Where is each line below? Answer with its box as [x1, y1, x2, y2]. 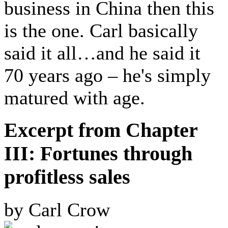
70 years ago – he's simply [4, 65, 211, 87]
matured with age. [4, 87, 145, 109]
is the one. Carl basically [4, 20, 198, 42]
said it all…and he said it [4, 42, 201, 64]
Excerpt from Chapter [4, 119, 197, 142]
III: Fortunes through [4, 142, 192, 165]
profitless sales [4, 166, 130, 189]
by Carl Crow [4, 198, 110, 220]
